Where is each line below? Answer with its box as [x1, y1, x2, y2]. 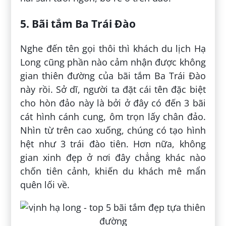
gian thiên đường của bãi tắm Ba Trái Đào [20, 70, 206, 82]
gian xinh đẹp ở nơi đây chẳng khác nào [20, 151, 206, 164]
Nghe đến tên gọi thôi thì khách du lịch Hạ [20, 42, 206, 55]
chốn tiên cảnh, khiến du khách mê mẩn [20, 165, 206, 178]
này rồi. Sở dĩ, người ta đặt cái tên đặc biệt [20, 83, 206, 96]
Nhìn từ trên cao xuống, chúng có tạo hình [20, 124, 206, 137]
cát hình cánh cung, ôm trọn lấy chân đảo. [20, 110, 206, 123]
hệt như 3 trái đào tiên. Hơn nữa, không [20, 138, 206, 150]
